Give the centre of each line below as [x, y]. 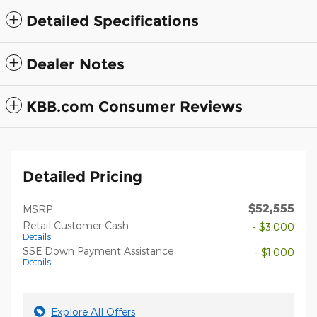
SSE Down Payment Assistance [98, 251]
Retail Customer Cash [76, 226]
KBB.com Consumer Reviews [134, 107]
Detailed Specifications [113, 21]
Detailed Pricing [82, 177]
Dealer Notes [75, 64]
